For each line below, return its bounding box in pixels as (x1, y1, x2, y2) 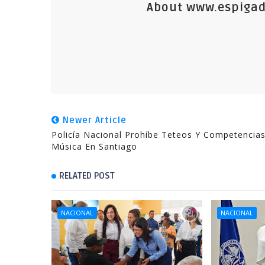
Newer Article (60, 115, 127, 125)
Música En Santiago (51, 141, 137, 152)
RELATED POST (59, 170, 115, 181)
